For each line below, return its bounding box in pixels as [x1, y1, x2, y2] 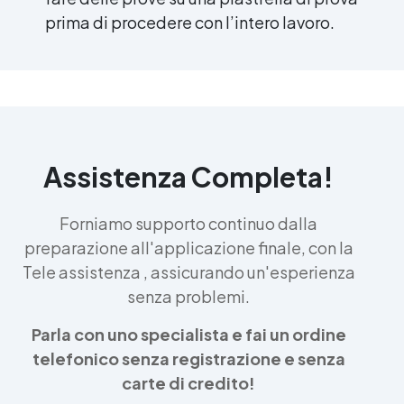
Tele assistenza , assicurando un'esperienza [22, 261, 355, 282]
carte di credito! [122, 372, 255, 393]
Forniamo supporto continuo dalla [60, 212, 317, 234]
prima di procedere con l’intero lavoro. [45, 11, 335, 32]
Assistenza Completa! [43, 159, 334, 194]
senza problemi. [127, 285, 250, 307]
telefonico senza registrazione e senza [32, 347, 345, 369]
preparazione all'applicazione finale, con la [23, 236, 353, 258]
